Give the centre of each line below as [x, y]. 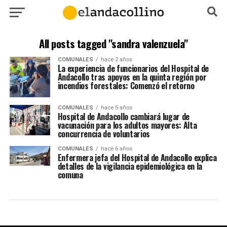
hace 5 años [116, 108]
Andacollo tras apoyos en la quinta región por [132, 77]
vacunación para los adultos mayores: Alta [127, 125]
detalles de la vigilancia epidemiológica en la [130, 166]
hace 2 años [116, 60]
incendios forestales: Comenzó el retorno [126, 86]
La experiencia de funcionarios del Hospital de [133, 68]
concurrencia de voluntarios [104, 134]
